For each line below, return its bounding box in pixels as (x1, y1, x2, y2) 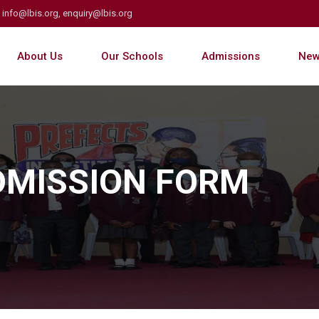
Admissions (201, 50, 260, 63)
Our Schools (100, 50, 163, 63)
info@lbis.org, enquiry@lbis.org (2, 8, 132, 19)
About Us (16, 50, 63, 63)
